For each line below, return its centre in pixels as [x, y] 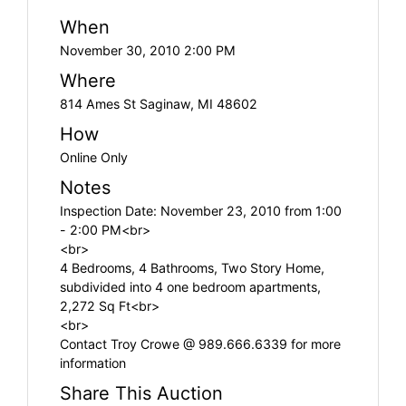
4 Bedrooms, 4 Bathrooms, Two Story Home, [192, 267]
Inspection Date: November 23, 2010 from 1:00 [201, 210]
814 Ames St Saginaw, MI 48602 [159, 103]
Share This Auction [141, 393]
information [93, 362]
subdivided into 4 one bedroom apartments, [190, 286]
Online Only [94, 157]
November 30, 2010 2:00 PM [148, 50]
